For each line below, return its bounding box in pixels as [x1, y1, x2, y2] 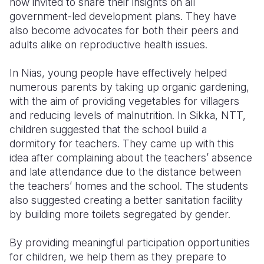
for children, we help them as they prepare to [9, 250, 226, 263]
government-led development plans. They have [9, 10, 236, 22]
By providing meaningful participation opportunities [9, 236, 250, 249]
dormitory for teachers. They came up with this [9, 137, 234, 150]
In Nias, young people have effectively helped [9, 67, 227, 79]
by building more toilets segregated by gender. [9, 208, 230, 220]
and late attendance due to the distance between [9, 166, 241, 178]
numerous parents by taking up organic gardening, [9, 81, 249, 93]
